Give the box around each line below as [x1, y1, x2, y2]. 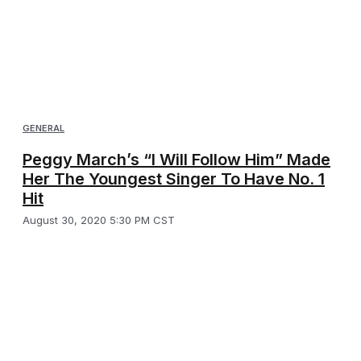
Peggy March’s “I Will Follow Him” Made [23, 150, 330, 170]
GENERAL [23, 122, 64, 135]
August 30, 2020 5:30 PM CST [23, 214, 175, 227]
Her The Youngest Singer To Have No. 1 [23, 169, 325, 189]
